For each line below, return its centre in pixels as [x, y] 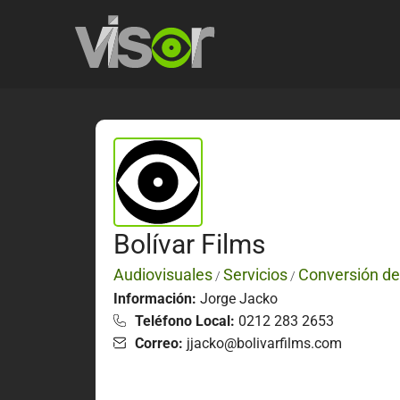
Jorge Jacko [239, 298]
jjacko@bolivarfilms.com [262, 343]
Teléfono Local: [185, 321]
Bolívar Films [189, 244]
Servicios [255, 274]
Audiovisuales [163, 274]
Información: [157, 298]
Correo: [159, 343]
